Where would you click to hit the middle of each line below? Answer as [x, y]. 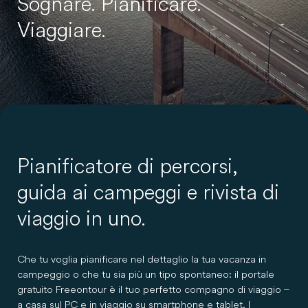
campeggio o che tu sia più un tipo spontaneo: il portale [146, 274]
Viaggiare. [62, 30]
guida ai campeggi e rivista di [148, 192]
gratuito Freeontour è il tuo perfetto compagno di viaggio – [153, 289]
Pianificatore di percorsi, [128, 166]
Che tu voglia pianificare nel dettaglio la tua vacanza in [142, 259]
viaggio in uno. [81, 218]
